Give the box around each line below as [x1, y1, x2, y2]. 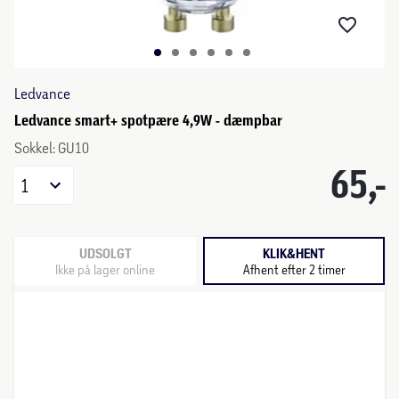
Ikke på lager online [55, 261, 155, 277]
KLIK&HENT [263, 245, 325, 262]
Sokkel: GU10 [14, 139, 89, 156]
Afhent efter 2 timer [242, 261, 346, 277]
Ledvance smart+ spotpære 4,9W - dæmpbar [14, 111, 282, 129]
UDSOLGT [78, 245, 132, 262]
